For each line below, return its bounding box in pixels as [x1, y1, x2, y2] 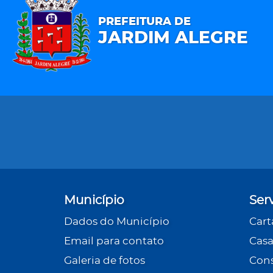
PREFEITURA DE [97, 16, 191, 28]
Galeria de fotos [63, 255, 145, 266]
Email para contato [63, 236, 164, 247]
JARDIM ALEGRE [97, 29, 248, 48]
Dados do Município [63, 216, 169, 227]
